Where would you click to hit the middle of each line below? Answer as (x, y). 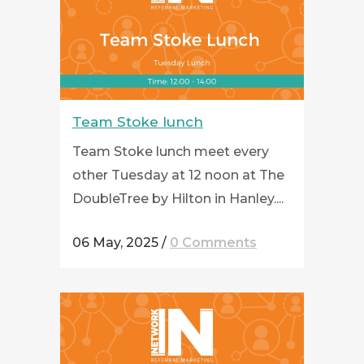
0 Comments (213, 243)
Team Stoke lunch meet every (171, 152)
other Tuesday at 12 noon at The (178, 175)
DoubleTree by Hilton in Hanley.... (178, 199)
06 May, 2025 (115, 243)
